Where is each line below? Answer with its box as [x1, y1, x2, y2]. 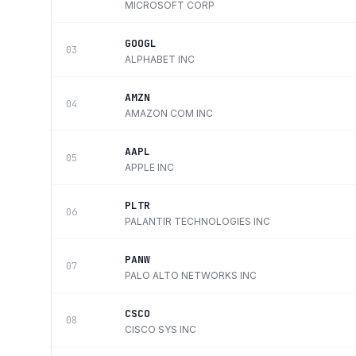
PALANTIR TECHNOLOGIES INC [125, 215, 270, 227]
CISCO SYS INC [125, 323, 196, 335]
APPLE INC [125, 161, 174, 173]
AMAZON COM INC [125, 107, 213, 119]
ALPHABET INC [125, 53, 195, 65]
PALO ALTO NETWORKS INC [125, 269, 257, 281]
